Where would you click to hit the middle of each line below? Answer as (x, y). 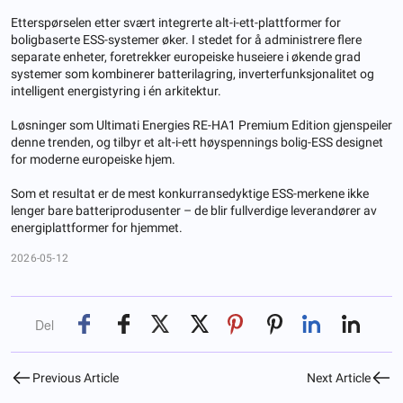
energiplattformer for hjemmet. (97, 227)
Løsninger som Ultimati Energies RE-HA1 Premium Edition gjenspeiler (201, 125)
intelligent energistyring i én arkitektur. (116, 90)
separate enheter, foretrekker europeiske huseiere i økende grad (186, 56)
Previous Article (76, 377)
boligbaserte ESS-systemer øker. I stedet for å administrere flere (186, 39)
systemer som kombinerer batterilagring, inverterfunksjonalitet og (193, 73)
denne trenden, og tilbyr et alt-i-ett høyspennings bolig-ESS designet (197, 142)
